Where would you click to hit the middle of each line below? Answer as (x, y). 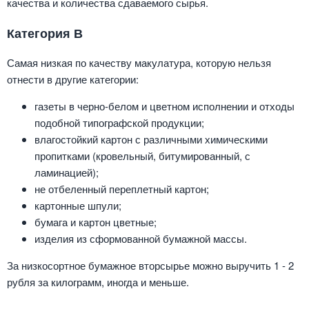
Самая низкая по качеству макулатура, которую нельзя (139, 63)
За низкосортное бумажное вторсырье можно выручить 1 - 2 (150, 266)
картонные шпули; (78, 206)
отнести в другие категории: (73, 79)
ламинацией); (67, 172)
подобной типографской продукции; (119, 123)
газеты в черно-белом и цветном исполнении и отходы (165, 106)
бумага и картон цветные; (96, 222)
